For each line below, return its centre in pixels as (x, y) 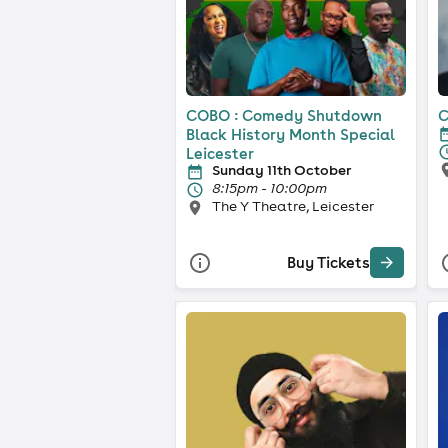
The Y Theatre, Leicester (293, 205)
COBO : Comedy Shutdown (284, 115)
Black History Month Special (290, 134)
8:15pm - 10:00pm (269, 187)
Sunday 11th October (281, 169)
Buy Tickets (328, 263)
